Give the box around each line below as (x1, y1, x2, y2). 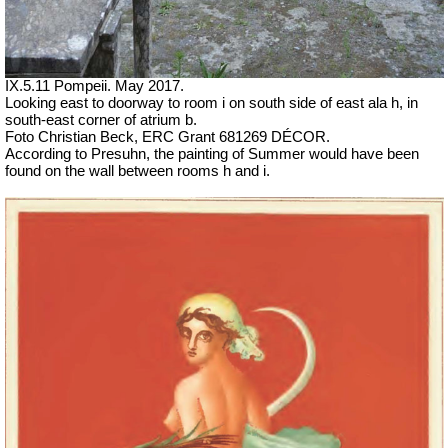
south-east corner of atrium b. (5, 112, 197, 129)
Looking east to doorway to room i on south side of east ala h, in (5, 95, 418, 112)
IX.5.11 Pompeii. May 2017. (5, 78, 184, 95)
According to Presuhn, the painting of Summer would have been (5, 146, 419, 163)
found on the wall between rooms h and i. (5, 163, 270, 180)
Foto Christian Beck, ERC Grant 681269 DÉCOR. (5, 129, 330, 146)
